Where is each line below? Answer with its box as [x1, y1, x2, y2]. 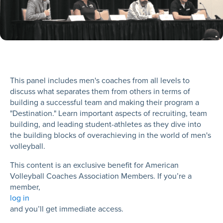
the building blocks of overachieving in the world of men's [10, 129, 211, 141]
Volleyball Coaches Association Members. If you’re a [10, 170, 192, 182]
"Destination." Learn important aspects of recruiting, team [10, 108, 207, 119]
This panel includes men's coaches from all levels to [10, 75, 190, 87]
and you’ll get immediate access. [10, 203, 123, 215]
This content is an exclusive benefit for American [10, 159, 179, 171]
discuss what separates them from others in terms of [10, 86, 190, 98]
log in [10, 192, 29, 204]
